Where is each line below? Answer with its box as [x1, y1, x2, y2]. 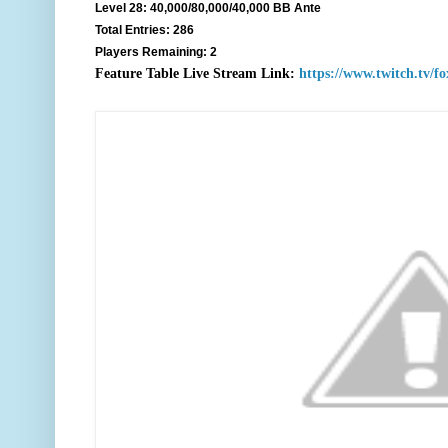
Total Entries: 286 [95, 22, 194, 37]
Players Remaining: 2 [95, 44, 217, 59]
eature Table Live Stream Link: [104, 65, 295, 81]
